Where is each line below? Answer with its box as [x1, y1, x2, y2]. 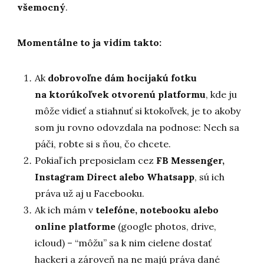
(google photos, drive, [115, 220, 217, 233]
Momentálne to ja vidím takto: [17, 37, 162, 49]
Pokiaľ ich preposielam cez [35, 154, 157, 167]
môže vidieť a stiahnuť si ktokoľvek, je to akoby [35, 105, 241, 117]
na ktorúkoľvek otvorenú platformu [35, 88, 206, 101]
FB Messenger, [156, 154, 225, 167]
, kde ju [206, 88, 237, 101]
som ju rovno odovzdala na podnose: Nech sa [35, 121, 240, 134]
